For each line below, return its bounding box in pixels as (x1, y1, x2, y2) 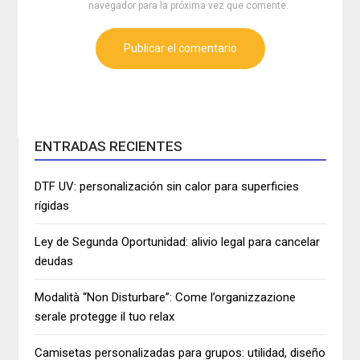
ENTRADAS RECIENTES (35, 138, 183, 155)
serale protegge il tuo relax (35, 309, 175, 325)
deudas (35, 254, 74, 269)
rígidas (35, 198, 70, 214)
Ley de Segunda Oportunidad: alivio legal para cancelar (35, 235, 321, 250)
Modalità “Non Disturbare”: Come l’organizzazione (35, 290, 297, 305)
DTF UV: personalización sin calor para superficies (35, 179, 300, 194)
